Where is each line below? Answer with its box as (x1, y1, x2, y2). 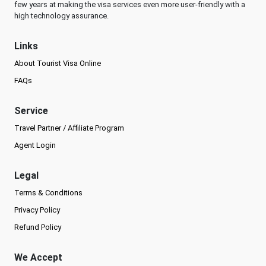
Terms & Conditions (14, 188, 83, 198)
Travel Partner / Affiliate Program (14, 123, 124, 133)
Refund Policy (14, 223, 61, 232)
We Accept (14, 252, 62, 264)
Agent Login (14, 141, 56, 150)
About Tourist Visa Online (14, 59, 101, 68)
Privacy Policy (14, 205, 60, 215)
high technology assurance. (14, 11, 109, 21)
